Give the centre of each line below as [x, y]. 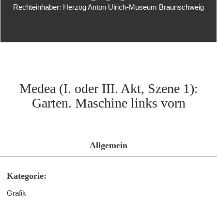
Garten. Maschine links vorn [108, 103]
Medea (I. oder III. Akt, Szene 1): [108, 88]
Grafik [16, 193]
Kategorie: [27, 176]
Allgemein [108, 145]
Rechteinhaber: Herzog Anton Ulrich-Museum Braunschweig [108, 7]
